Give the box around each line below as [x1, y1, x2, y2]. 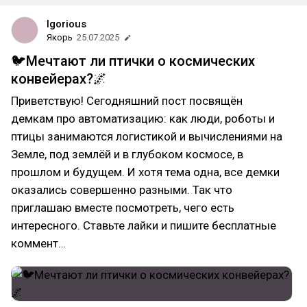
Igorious [47, 18, 86, 30]
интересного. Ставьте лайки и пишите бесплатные [11, 219, 276, 232]
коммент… [11, 236, 66, 250]
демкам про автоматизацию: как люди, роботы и [11, 112, 275, 125]
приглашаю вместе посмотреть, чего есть [11, 201, 234, 214]
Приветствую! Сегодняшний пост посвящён [11, 94, 243, 108]
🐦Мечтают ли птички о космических [11, 53, 255, 69]
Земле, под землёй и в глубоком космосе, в [11, 147, 243, 161]
